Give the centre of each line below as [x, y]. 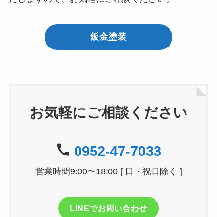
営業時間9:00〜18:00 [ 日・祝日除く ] [108, 171]
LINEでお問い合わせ [108, 208]
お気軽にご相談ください [108, 113]
